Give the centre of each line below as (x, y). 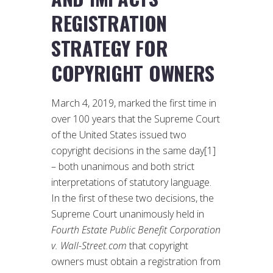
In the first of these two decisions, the (133, 198)
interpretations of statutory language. (133, 183)
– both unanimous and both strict (123, 167)
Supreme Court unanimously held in (128, 214)
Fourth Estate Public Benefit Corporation (136, 230)
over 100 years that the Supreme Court (136, 119)
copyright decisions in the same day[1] (133, 151)
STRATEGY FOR (110, 48)
